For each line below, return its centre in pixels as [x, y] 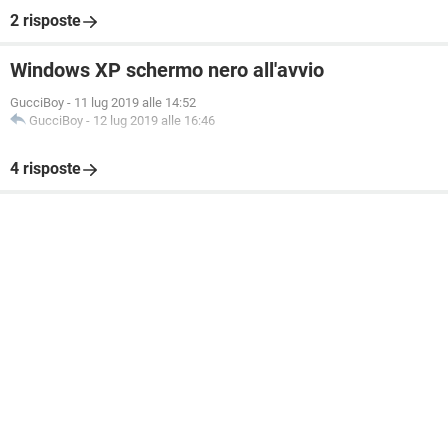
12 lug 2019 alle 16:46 [154, 120]
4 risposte [45, 168]
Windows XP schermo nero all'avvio [167, 70]
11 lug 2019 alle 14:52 [135, 102]
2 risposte [45, 20]
